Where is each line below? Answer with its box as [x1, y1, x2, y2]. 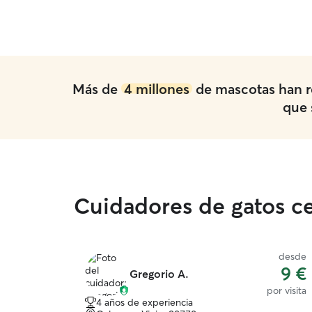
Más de [72, 79, 121, 97]
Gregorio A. [130, 267, 189, 281]
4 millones [123, 79, 189, 97]
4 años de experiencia [96, 296, 193, 309]
